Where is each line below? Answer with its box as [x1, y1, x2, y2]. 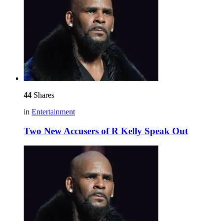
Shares [32, 90, 54, 99]
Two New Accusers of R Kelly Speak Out [24, 125, 188, 136]
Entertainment [32, 107, 75, 116]
